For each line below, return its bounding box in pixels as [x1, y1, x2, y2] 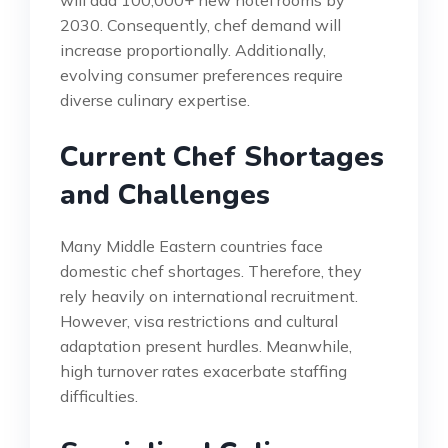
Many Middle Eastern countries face [60, 235, 323, 256]
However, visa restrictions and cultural [60, 310, 338, 331]
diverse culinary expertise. [60, 89, 250, 110]
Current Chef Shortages [60, 137, 384, 176]
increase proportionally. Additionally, [60, 39, 326, 60]
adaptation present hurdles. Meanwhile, [60, 335, 352, 356]
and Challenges [60, 175, 270, 214]
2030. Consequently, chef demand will [60, 14, 341, 35]
